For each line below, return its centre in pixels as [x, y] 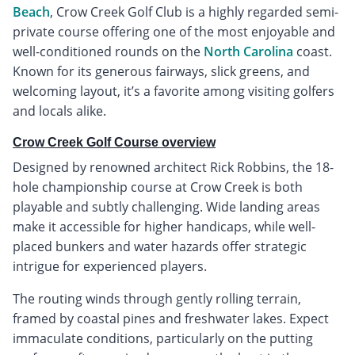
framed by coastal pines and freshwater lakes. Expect [171, 318]
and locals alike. [59, 111]
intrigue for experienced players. [110, 266]
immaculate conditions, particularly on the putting [163, 338]
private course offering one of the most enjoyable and [174, 31]
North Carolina [248, 51]
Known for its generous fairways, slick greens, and [161, 71]
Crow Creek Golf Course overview [114, 142]
